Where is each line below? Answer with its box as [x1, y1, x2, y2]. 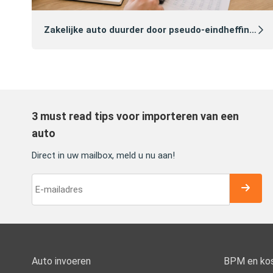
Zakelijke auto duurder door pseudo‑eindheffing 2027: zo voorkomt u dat [44, 24, 249, 36]
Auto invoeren [32, 255, 91, 267]
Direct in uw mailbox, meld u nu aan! [32, 149, 175, 161]
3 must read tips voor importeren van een [32, 109, 239, 122]
